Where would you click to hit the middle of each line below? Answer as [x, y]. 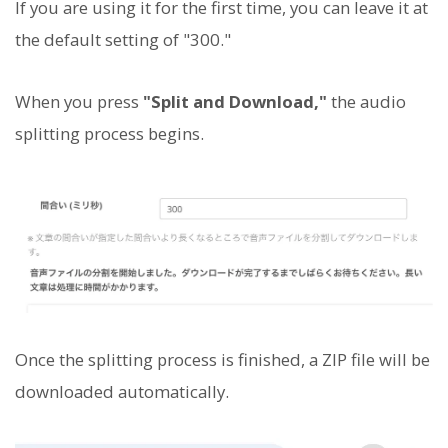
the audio [366, 102]
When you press [79, 102]
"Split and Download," [235, 102]
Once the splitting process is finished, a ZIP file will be [222, 359]
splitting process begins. [109, 134]
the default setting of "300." [123, 40]
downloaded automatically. [122, 391]
